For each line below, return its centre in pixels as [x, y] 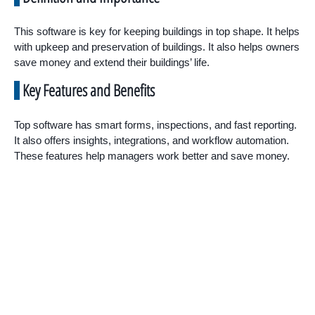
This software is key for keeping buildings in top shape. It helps [157, 31]
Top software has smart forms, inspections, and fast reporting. [155, 124]
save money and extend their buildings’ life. [112, 62]
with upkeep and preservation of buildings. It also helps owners [157, 46]
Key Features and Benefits [89, 90]
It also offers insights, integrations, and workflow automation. [152, 140]
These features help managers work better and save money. [152, 155]
